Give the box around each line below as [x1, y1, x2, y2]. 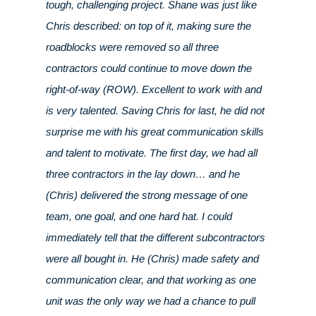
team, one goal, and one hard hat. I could [45, 210, 232, 223]
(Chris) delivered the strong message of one [45, 189, 248, 202]
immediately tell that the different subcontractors [45, 231, 265, 244]
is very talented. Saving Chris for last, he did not [45, 104, 265, 117]
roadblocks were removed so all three [45, 41, 219, 54]
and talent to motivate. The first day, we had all [45, 147, 257, 159]
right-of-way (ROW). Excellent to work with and [45, 83, 262, 96]
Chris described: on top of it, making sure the [45, 20, 251, 32]
